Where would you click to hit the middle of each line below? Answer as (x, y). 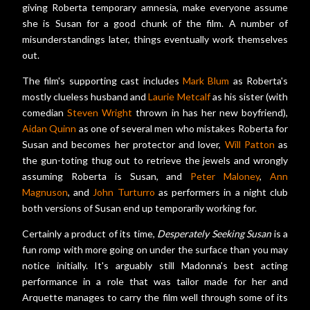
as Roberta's (258, 80)
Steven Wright (100, 112)
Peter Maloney (225, 176)
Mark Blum (206, 80)
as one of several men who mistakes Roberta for (182, 128)
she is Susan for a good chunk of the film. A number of (155, 23)
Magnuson (45, 192)
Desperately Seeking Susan (214, 233)
